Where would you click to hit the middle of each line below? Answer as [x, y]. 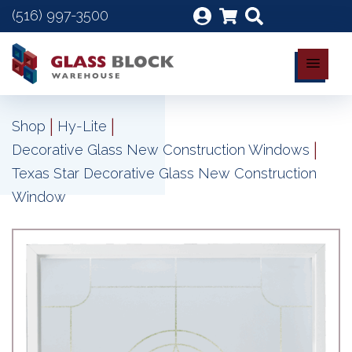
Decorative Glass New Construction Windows [161, 150]
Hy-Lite [82, 126]
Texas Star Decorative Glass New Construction [164, 173]
